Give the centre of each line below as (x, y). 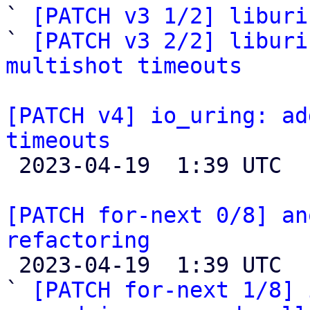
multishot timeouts (124, 66)
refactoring (78, 240)
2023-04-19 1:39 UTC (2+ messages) (12, 165)
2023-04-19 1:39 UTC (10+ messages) (12, 265)
